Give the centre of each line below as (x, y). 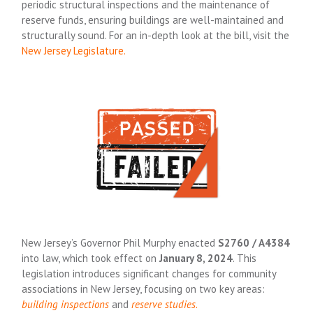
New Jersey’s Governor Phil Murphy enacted (120, 242)
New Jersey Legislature (73, 51)
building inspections (66, 304)
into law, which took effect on (91, 258)
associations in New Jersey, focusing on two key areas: (144, 289)
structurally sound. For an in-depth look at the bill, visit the (156, 35)
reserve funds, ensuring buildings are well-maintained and (153, 20)
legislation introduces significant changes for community (149, 273)
